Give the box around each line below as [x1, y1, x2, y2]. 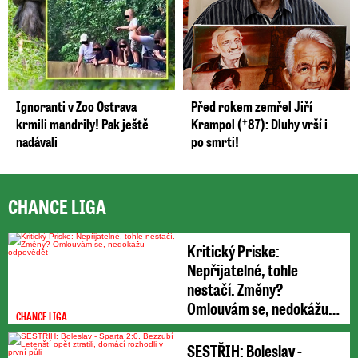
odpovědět [187, 316, 249, 338]
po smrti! [191, 131, 239, 151]
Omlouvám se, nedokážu [187, 296, 328, 319]
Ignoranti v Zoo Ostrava [16, 96, 137, 116]
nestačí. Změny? [187, 277, 284, 300]
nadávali [16, 131, 58, 151]
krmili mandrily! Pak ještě [16, 113, 149, 133]
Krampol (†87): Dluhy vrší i [191, 113, 328, 133]
